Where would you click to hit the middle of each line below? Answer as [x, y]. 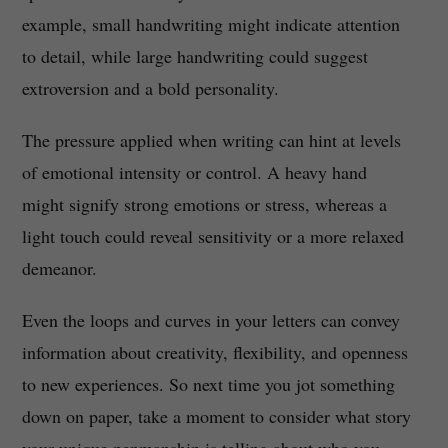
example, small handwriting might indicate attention [210, 24]
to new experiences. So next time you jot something [208, 384]
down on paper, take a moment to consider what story [216, 416]
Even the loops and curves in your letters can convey [210, 320]
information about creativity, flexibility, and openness [214, 352]
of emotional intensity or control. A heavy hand [194, 172]
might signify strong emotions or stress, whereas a [204, 204]
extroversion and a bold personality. [150, 88]
